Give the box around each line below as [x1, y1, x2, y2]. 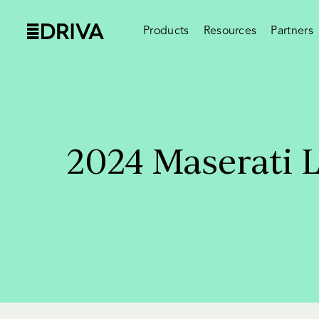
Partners [271, 26, 314, 37]
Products [143, 26, 189, 37]
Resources [203, 26, 257, 37]
